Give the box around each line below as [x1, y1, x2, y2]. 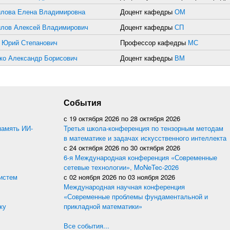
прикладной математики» [64, 201, 142, 211]
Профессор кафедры [120, 37, 188, 47]
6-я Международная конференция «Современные [64, 152, 217, 162]
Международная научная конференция [64, 182, 185, 191]
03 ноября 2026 [128, 172, 175, 182]
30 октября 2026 [130, 143, 180, 152]
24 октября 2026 [69, 143, 119, 152]
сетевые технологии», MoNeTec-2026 [64, 162, 179, 172]
